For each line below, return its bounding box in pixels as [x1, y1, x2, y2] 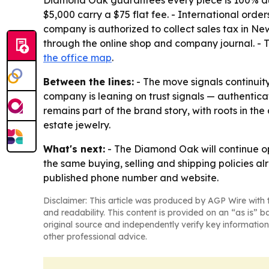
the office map [43, 52, 112, 64]
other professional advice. [43, 231, 147, 242]
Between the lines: [43, 76, 134, 88]
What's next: [43, 143, 105, 155]
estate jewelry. [43, 119, 110, 131]
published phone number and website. [43, 172, 219, 184]
